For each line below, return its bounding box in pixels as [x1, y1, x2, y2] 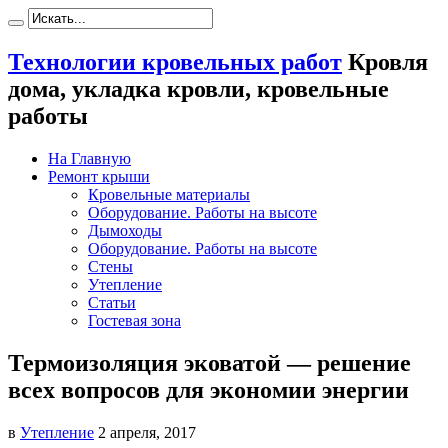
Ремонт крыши [48, 167, 150, 185]
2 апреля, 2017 [98, 423, 196, 441]
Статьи [88, 293, 136, 311]
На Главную [48, 149, 131, 167]
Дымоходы [88, 221, 162, 239]
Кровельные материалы [88, 185, 250, 203]
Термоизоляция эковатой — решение [8, 349, 411, 376]
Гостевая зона [88, 311, 181, 329]
